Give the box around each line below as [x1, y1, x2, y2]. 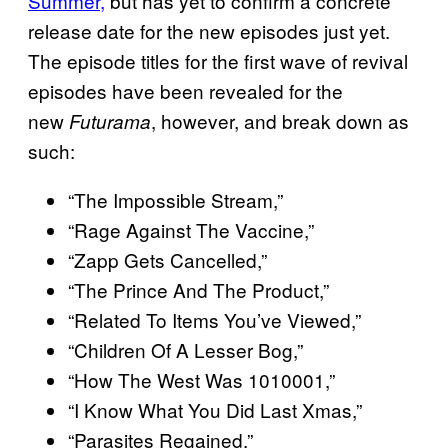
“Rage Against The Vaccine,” [68, 216, 314, 244]
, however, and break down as [151, 107, 409, 135]
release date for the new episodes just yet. [28, 17, 390, 45]
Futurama [69, 108, 151, 135]
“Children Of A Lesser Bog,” [68, 336, 303, 364]
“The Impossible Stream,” [68, 186, 283, 214]
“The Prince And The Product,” [68, 276, 329, 304]
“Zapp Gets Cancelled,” [68, 246, 267, 274]
